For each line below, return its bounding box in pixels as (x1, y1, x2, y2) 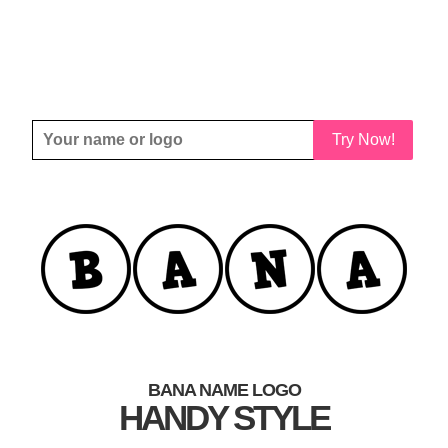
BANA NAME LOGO (147, 380, 301, 400)
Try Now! (331, 131, 395, 148)
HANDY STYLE (119, 398, 329, 437)
